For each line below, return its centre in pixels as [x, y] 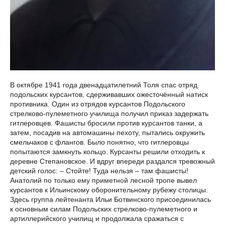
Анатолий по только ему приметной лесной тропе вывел [103, 180]
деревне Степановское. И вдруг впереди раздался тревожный [113, 161]
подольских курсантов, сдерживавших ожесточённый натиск [109, 94]
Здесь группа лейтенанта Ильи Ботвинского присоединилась [110, 199]
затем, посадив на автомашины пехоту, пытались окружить [107, 132]
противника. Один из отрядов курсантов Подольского [98, 104]
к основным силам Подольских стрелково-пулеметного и [104, 209]
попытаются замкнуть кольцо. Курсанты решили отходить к [107, 151]
